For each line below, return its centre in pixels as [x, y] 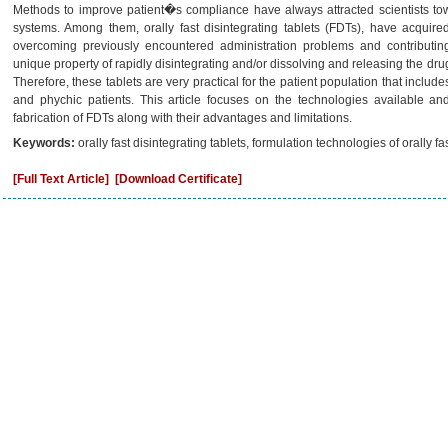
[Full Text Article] [61, 179]
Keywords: [45, 143]
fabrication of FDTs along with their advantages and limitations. [182, 118]
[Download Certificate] [178, 179]
